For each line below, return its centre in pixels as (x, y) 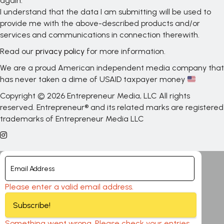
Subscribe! (32, 205)
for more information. (125, 51)
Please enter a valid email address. (69, 187)
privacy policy (60, 51)
